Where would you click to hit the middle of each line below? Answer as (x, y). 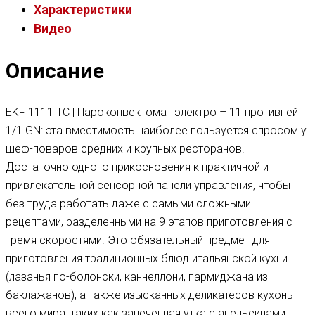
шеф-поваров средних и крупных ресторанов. (125, 149)
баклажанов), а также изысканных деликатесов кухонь (149, 295)
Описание (55, 71)
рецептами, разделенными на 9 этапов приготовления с (149, 222)
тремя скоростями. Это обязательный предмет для (138, 240)
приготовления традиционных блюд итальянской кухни (147, 259)
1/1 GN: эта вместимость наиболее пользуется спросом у (156, 131)
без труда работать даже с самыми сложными (128, 204)
